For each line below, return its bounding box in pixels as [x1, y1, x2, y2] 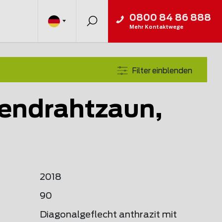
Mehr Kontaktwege [129, 24, 183, 30]
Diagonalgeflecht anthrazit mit [40, 211, 177, 220]
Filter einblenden [132, 67, 192, 75]
